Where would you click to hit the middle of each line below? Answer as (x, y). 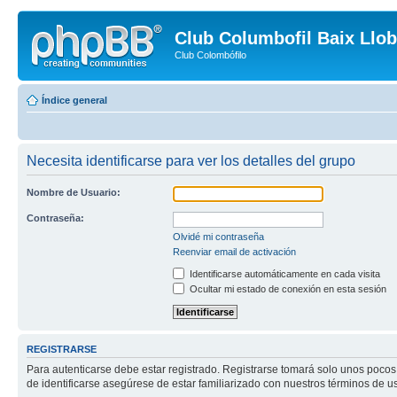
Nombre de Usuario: (74, 192)
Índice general (74, 100)
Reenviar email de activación (234, 251)
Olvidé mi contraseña (218, 236)
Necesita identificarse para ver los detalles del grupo (191, 160)
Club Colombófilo (210, 55)
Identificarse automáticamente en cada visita (284, 273)
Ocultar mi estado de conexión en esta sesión (287, 288)
